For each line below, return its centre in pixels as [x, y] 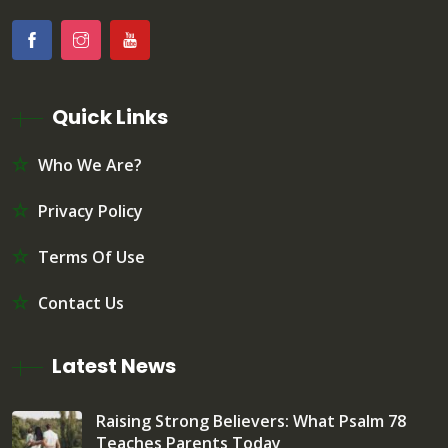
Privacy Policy [90, 210]
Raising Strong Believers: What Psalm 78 [251, 420]
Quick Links [110, 116]
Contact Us [81, 302]
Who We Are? [90, 164]
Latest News [114, 365]
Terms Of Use [91, 256]
